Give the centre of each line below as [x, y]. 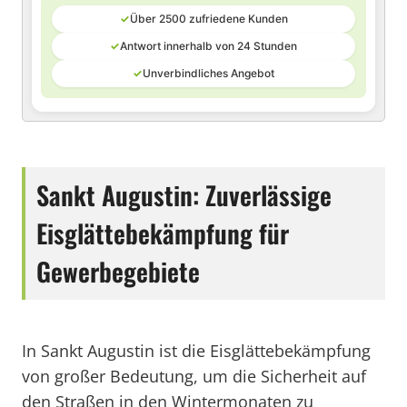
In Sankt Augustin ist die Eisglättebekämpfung [196, 351]
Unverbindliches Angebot [208, 73]
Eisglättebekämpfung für [163, 233]
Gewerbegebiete [118, 271]
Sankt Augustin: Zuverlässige [184, 195]
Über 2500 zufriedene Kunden [208, 19]
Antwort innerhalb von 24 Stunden [208, 46]
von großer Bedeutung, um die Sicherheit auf [194, 376]
